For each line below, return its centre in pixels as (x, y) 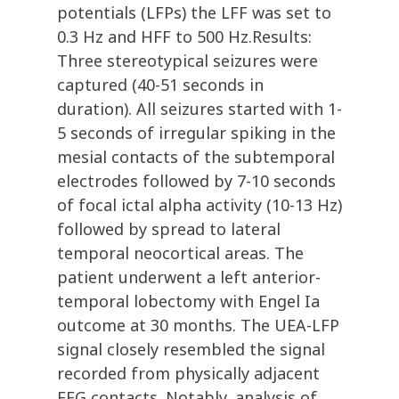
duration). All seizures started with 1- (199, 109)
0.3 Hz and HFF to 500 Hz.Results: (184, 37)
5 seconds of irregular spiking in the (196, 133)
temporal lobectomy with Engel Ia (188, 301)
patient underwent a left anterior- (189, 277)
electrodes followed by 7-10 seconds (196, 181)
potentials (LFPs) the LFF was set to (194, 13)
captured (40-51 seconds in (160, 85)
